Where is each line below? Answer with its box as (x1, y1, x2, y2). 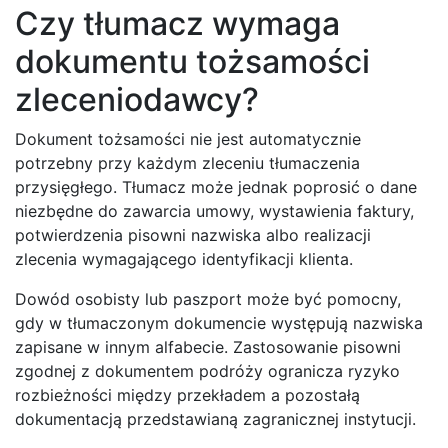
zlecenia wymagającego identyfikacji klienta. (15, 249, 353, 270)
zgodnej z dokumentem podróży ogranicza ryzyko (15, 361, 400, 382)
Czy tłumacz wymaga (15, 4, 340, 44)
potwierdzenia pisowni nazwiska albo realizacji (15, 225, 371, 246)
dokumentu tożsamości (15, 42, 370, 82)
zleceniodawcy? (15, 80, 259, 120)
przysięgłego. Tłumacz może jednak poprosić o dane (15, 177, 417, 198)
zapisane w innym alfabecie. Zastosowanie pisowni (15, 337, 401, 358)
